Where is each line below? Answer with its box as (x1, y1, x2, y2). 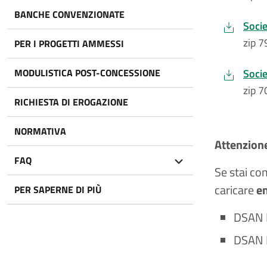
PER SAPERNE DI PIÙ (14, 182, 101, 197)
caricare (215, 181, 256, 199)
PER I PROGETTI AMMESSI (14, 36, 124, 51)
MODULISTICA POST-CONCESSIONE (14, 66, 160, 80)
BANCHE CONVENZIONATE (14, 7, 125, 21)
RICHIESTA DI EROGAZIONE (14, 95, 128, 109)
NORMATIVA (14, 124, 66, 138)
